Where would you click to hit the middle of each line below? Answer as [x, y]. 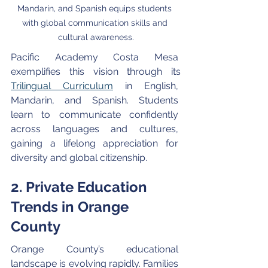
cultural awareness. [96, 37]
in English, [147, 86]
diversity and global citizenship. [79, 157]
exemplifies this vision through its [97, 71]
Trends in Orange [71, 206]
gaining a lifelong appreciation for [96, 143]
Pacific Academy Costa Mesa [96, 57]
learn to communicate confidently [96, 114]
